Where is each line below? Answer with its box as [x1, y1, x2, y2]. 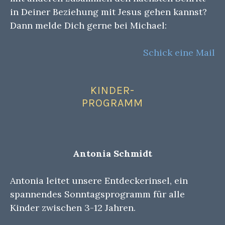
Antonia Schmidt [73, 147, 152, 159]
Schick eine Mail [143, 47, 215, 59]
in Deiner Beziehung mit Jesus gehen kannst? [10, 6, 207, 18]
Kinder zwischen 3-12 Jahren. [10, 201, 136, 213]
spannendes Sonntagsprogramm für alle [10, 188, 185, 200]
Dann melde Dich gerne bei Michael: [10, 20, 167, 32]
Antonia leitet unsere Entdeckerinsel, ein [10, 174, 188, 186]
